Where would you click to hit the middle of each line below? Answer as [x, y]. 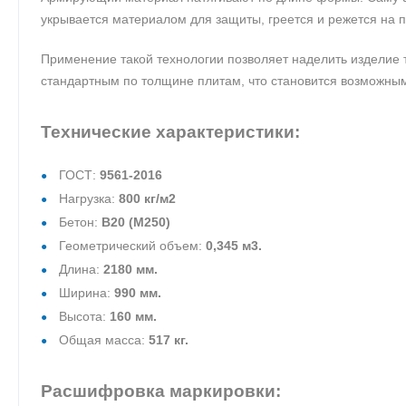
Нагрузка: [89, 198]
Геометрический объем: [132, 245]
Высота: [84, 316]
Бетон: [80, 222]
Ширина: [87, 292]
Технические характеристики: [170, 131]
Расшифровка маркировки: [161, 391]
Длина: [81, 269]
